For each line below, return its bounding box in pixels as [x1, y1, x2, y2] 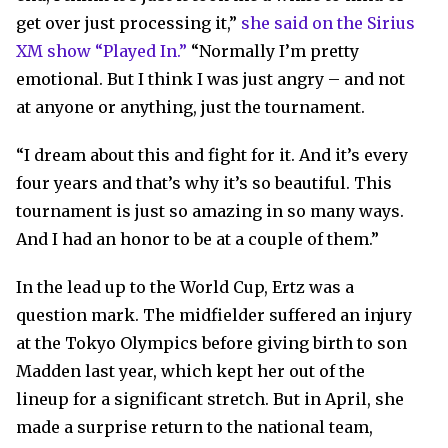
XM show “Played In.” [16, 41, 187, 61]
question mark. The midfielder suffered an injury [16, 305, 412, 325]
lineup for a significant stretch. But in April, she [16, 389, 404, 409]
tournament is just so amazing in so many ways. [16, 201, 404, 221]
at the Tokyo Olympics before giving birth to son [16, 333, 407, 353]
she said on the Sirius [241, 13, 415, 33]
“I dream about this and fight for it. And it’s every [16, 145, 408, 165]
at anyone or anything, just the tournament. [16, 97, 365, 117]
